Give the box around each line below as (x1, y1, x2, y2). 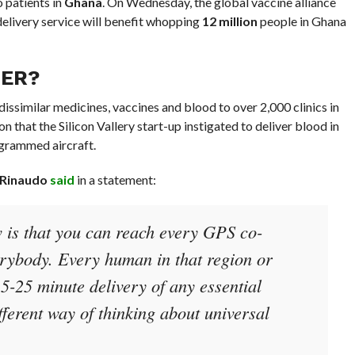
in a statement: (74, 172, 156, 188)
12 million (201, 13, 258, 29)
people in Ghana (257, 13, 346, 29)
